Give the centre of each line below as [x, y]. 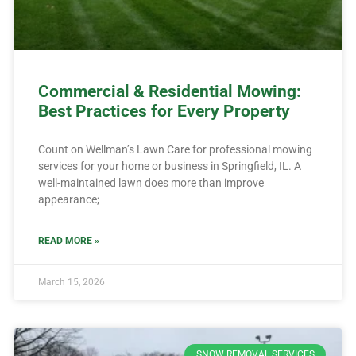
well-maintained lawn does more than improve [151, 182]
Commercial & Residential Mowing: [169, 91]
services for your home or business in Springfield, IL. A [169, 166]
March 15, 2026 [71, 282]
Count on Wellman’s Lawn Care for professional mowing [175, 149]
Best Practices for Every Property [164, 111]
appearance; [68, 199]
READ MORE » [68, 240]
